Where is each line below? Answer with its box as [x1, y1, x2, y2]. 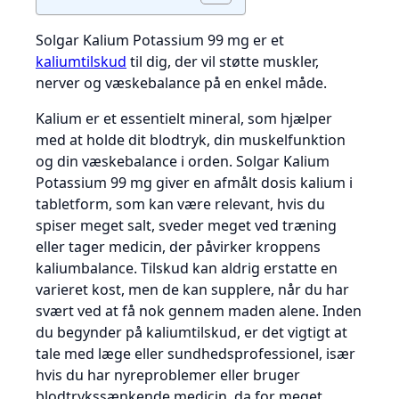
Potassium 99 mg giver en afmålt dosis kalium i [36, 173, 353, 193]
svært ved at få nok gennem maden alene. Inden [36, 301, 362, 322]
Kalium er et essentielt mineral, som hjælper [36, 109, 332, 129]
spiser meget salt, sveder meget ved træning [36, 216, 337, 236]
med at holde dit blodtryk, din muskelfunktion [36, 130, 346, 151]
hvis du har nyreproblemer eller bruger [36, 365, 300, 386]
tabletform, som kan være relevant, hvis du [36, 194, 325, 215]
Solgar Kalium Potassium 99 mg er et [36, 30, 284, 51]
